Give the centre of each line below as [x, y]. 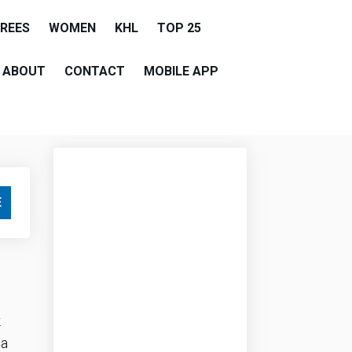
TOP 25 [179, 28]
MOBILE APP [181, 71]
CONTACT [95, 71]
